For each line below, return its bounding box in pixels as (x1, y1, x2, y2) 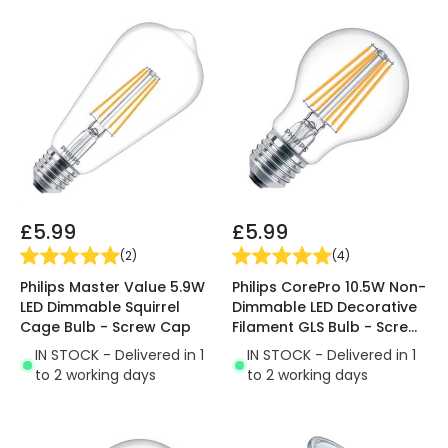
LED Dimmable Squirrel (20, 297, 180, 318)
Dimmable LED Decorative (232, 297, 417, 318)
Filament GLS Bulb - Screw (232, 317, 420, 338)
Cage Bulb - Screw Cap (20, 317, 191, 338)
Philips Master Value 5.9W (20, 277, 205, 298)
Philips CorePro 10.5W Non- (232, 277, 426, 298)
